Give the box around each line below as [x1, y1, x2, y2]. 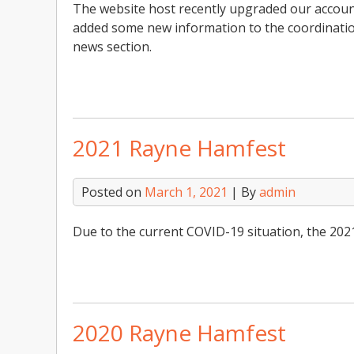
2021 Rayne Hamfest [73, 133, 286, 163]
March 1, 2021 [145, 183, 228, 201]
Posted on [81, 183, 145, 201]
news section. [73, 38, 152, 55]
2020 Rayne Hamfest [73, 318, 286, 348]
